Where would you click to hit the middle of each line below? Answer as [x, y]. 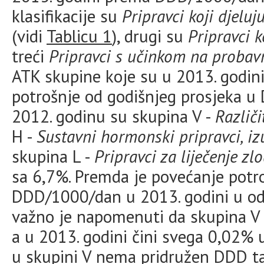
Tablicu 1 [79, 36]
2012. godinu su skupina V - [113, 116]
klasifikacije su [67, 16]
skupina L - [53, 156]
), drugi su [150, 36]
